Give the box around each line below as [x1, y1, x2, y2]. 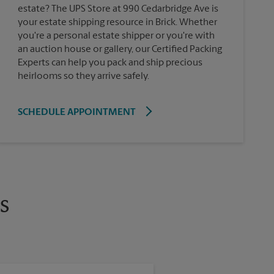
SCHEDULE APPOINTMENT [17, 107, 136, 117]
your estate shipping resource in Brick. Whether [17, 17, 217, 28]
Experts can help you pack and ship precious [17, 57, 202, 68]
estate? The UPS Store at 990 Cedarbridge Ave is [17, 4, 218, 14]
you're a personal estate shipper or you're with [17, 31, 215, 41]
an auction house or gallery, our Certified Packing [17, 44, 222, 54]
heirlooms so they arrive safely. [17, 71, 149, 81]
